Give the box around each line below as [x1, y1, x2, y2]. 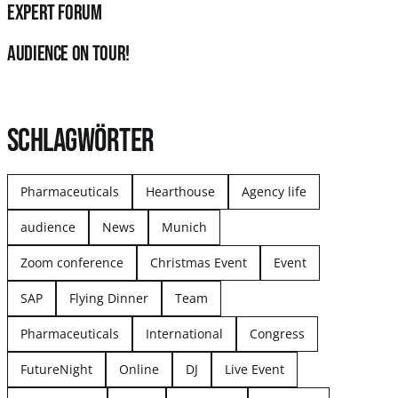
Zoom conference [20, 253, 123, 271]
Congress [249, 324, 305, 342]
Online [118, 360, 159, 378]
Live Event [224, 360, 284, 378]
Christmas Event [149, 253, 247, 271]
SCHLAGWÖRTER [6, 122, 155, 161]
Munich [161, 218, 207, 235]
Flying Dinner [68, 289, 148, 306]
